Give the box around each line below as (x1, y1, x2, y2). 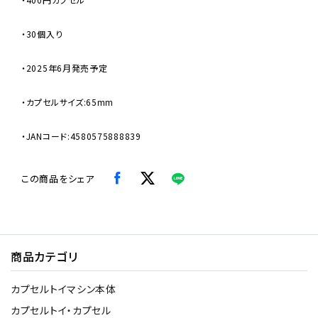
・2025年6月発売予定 (21, 62, 108, 75)
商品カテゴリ (11, 248, 78, 265)
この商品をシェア (21, 172, 94, 186)
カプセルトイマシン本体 (11, 282, 116, 297)
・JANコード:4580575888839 (21, 130, 141, 143)
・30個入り (21, 28, 63, 40)
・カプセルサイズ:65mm (21, 96, 114, 109)
